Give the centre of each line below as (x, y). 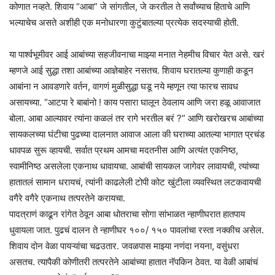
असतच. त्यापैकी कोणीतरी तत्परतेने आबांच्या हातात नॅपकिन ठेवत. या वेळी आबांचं (134, 261)
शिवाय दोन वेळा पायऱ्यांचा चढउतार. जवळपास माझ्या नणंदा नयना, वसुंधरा (124, 246)
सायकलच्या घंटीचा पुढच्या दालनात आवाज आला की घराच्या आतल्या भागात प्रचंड (137, 134)
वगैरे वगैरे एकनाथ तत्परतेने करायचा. (67, 198)
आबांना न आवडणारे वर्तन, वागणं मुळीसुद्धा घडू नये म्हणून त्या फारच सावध (124, 86)
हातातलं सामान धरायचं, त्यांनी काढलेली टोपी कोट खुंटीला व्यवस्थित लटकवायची (135, 182)
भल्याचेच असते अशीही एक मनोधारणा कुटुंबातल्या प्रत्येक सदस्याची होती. (124, 22)
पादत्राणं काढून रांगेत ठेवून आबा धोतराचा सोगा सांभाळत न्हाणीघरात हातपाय (127, 214)
